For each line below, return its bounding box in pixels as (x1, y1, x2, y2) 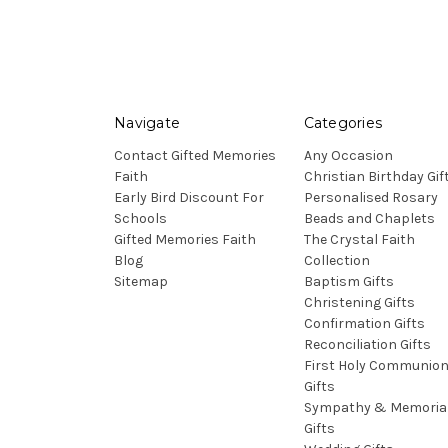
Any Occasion (303, 147, 393, 165)
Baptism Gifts (303, 273, 394, 291)
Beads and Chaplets (303, 210, 435, 228)
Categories (303, 114, 382, 133)
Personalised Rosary (303, 189, 438, 207)
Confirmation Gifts (303, 315, 425, 333)
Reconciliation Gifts (303, 336, 431, 354)
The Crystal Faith (303, 231, 415, 249)
